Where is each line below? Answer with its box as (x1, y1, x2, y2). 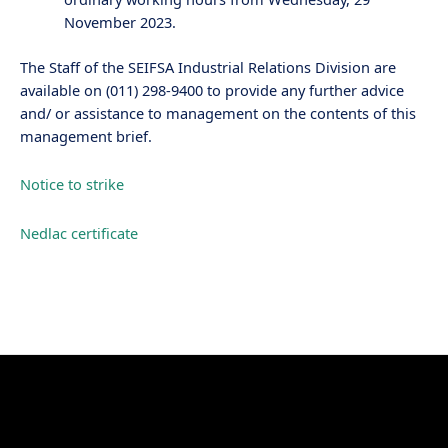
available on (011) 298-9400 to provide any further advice (20, 79, 404, 100)
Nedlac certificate (20, 223, 138, 244)
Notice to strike (20, 174, 124, 195)
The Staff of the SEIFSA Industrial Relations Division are (20, 56, 396, 77)
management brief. (20, 125, 152, 146)
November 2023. (63, 12, 176, 33)
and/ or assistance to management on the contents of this (20, 102, 416, 123)
